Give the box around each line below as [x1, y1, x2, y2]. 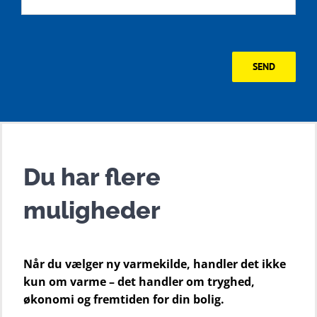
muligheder [23, 195, 161, 224]
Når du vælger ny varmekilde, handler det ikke [23, 255, 286, 272]
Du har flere [23, 162, 161, 191]
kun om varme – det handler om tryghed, [23, 273, 255, 289]
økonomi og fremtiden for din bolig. [23, 291, 224, 307]
